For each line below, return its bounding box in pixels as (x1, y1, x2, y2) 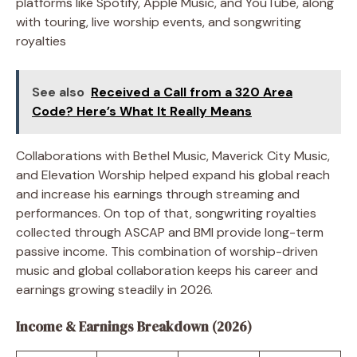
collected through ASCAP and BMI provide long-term (16, 223, 324, 241)
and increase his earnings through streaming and (16, 185, 300, 202)
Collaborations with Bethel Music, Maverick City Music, (16, 147, 330, 164)
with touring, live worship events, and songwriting (16, 13, 301, 30)
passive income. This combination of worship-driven (16, 242, 318, 260)
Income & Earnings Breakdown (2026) (16, 316, 252, 336)
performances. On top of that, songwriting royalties (16, 204, 316, 222)
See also (32, 83, 84, 100)
